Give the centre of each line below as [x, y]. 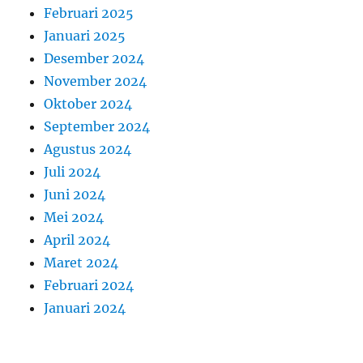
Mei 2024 [74, 218]
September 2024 [97, 127]
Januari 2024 [85, 308]
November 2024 [96, 81]
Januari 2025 [85, 36]
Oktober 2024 [88, 104]
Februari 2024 [89, 286]
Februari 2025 [89, 13]
